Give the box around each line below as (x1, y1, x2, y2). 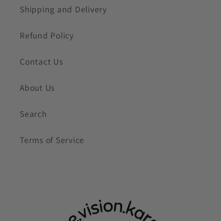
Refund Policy (20, 29, 74, 41)
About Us (20, 81, 55, 93)
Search (20, 108, 47, 119)
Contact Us (20, 55, 63, 67)
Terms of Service (20, 134, 84, 146)
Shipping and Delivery (20, 3, 107, 15)
